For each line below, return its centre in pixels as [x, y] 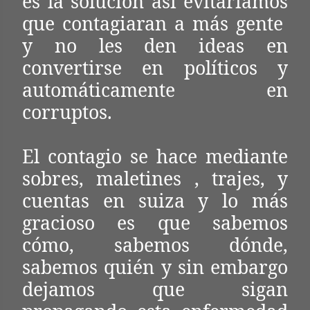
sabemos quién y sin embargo [155, 267]
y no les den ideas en [155, 46]
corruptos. [67, 112]
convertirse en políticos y [155, 68]
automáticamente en [155, 90]
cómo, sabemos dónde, [155, 245]
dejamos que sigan [155, 289]
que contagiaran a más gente [155, 24]
